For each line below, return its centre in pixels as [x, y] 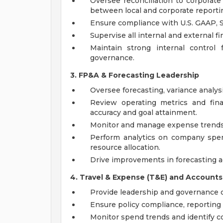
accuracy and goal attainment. [144, 112]
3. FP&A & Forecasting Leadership [135, 75]
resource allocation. [125, 147]
